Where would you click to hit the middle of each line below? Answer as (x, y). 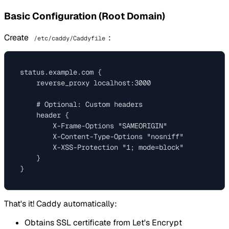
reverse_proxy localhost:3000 (85, 83)
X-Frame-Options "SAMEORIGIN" (94, 125)
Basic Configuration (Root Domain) (85, 16)
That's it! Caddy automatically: (61, 203)
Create (17, 37)
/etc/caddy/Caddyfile (70, 38)
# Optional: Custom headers (81, 104)
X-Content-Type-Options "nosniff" (102, 136)
